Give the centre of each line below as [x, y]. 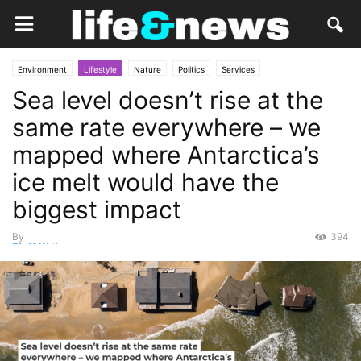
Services [238, 69]
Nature [147, 69]
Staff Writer [40, 246]
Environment [42, 69]
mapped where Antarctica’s [166, 155]
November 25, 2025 [118, 256]
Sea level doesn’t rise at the [168, 100]
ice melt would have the [145, 182]
